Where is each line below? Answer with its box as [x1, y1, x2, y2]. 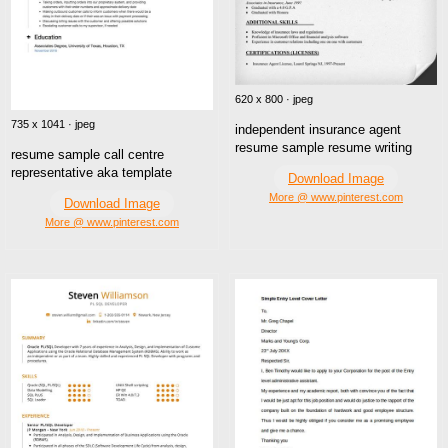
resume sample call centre [11, 147, 164, 163]
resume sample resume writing [235, 139, 412, 155]
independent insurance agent [235, 121, 401, 137]
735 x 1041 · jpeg [11, 118, 95, 131]
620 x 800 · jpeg [235, 92, 313, 105]
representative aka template [11, 165, 172, 181]
